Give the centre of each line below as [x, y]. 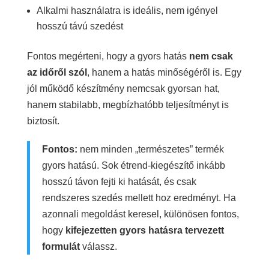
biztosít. [43, 121]
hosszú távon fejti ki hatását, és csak [119, 181]
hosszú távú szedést [80, 26]
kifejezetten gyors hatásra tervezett [144, 230]
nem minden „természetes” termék [150, 149]
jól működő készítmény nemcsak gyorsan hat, [123, 88]
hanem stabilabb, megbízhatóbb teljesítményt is [128, 104]
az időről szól [57, 72]
